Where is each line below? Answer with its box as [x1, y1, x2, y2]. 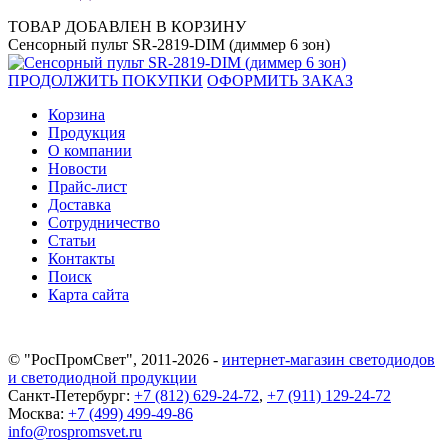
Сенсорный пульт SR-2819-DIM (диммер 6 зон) [8, 35, 330, 53]
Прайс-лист [48, 177, 127, 195]
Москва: [8, 404, 68, 422]
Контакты [48, 249, 115, 267]
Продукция [48, 123, 125, 141]
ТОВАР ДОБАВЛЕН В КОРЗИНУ [8, 17, 246, 35]
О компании [48, 141, 132, 159]
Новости [48, 159, 107, 177]
